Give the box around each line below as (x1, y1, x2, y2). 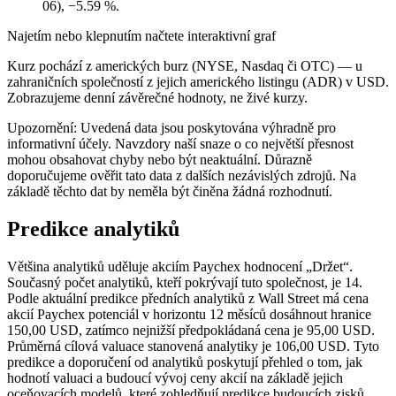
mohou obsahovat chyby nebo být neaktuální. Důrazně (7, 151, 312, 167)
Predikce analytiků (7, 217, 179, 240)
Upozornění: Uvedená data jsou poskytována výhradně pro (7, 119, 336, 135)
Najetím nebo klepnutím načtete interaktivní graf (7, 27, 276, 43)
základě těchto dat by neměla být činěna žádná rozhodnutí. (7, 183, 332, 199)
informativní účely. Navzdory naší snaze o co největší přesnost (7, 135, 354, 151)
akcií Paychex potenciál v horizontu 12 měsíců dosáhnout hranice (7, 306, 371, 322)
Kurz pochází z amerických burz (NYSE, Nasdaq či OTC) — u (7, 57, 362, 73)
